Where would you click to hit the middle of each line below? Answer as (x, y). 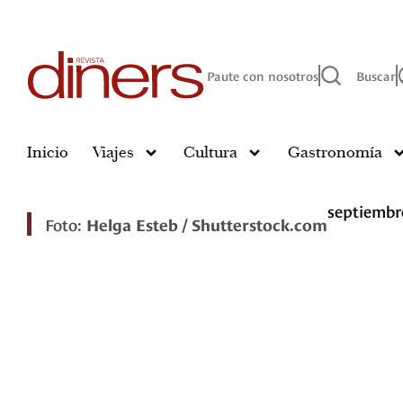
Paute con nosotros (263, 76)
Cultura (211, 152)
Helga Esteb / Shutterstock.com (207, 224)
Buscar (376, 76)
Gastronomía (335, 152)
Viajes (114, 152)
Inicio (48, 152)
